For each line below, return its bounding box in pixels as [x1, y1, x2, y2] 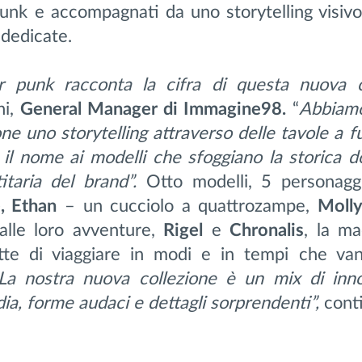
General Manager [19, 99, 158, 118]
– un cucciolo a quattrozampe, [57, 196, 318, 215]
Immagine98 [183, 99, 282, 118]
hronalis [242, 221, 305, 239]
